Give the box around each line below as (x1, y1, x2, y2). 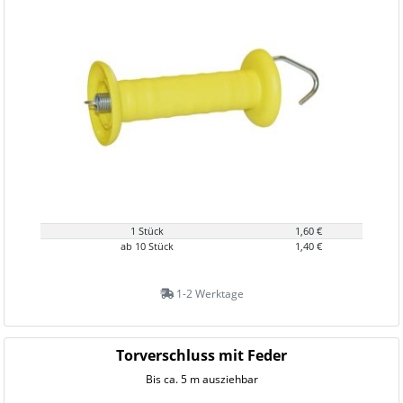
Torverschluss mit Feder (116, 345, 287, 365)
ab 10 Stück (121, 239, 174, 253)
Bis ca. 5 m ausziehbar (145, 372, 258, 387)
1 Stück (130, 224, 164, 237)
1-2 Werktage (173, 286, 244, 301)
